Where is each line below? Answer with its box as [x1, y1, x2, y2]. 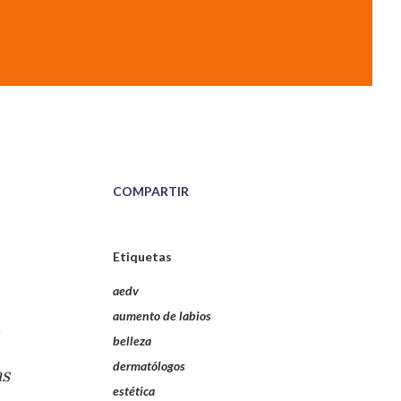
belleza [113, 333, 151, 348]
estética [113, 383, 155, 398]
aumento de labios [113, 308, 211, 323]
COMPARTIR [113, 183, 189, 199]
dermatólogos [113, 358, 185, 373]
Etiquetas [113, 249, 172, 264]
